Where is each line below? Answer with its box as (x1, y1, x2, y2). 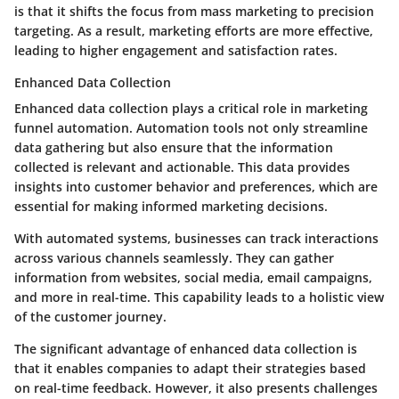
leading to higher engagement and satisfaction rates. (14, 42, 338, 60)
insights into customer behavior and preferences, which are (14, 178, 378, 196)
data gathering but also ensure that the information (14, 139, 333, 157)
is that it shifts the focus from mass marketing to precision (14, 3, 374, 20)
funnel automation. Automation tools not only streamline (14, 119, 368, 137)
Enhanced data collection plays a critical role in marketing (14, 100, 368, 118)
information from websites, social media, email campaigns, (14, 269, 372, 287)
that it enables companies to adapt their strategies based (14, 360, 366, 378)
